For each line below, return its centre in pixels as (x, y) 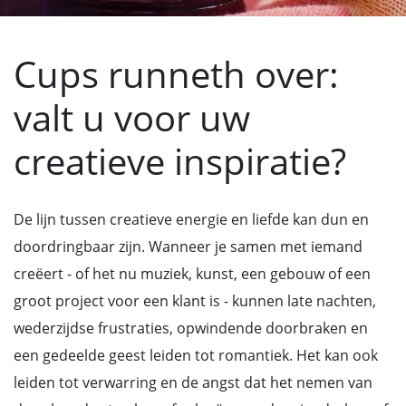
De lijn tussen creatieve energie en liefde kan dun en (191, 219)
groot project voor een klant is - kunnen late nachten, (195, 301)
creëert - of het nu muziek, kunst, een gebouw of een (192, 274)
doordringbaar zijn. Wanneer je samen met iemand (188, 246)
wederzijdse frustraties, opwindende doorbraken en (191, 328)
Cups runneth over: (176, 74)
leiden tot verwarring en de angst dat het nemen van (193, 382)
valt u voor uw (132, 117)
